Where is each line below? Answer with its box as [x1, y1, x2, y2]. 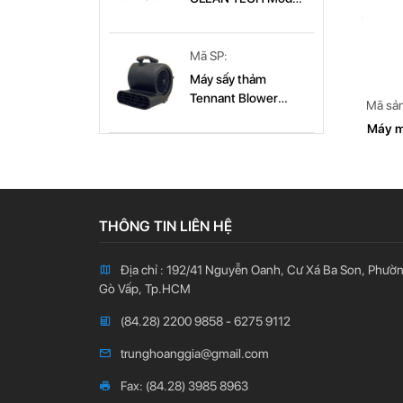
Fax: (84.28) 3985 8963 [120, 379, 248, 394]
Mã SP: [189, 49, 228, 63]
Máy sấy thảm [189, 72, 266, 86]
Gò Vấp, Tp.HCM [98, 282, 191, 297]
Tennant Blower [189, 91, 278, 105]
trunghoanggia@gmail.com [120, 346, 269, 362]
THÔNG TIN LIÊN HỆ [98, 218, 232, 236]
